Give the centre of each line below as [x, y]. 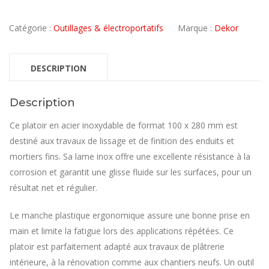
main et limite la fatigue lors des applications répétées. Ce [122, 231]
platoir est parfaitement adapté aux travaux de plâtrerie [117, 247]
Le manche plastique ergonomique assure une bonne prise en [130, 216]
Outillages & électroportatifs [108, 28]
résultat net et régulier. [53, 188]
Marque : [196, 28]
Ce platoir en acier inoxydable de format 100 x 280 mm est [124, 125]
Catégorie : [31, 28]
